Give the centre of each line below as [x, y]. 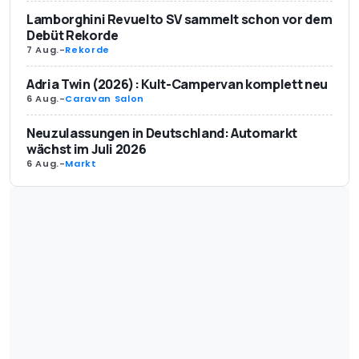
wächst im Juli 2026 [87, 149]
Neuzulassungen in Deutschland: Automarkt [162, 133]
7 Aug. [43, 49]
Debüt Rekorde [73, 35]
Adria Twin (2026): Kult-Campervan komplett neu [177, 84]
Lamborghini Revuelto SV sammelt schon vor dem [179, 19]
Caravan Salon [105, 98]
